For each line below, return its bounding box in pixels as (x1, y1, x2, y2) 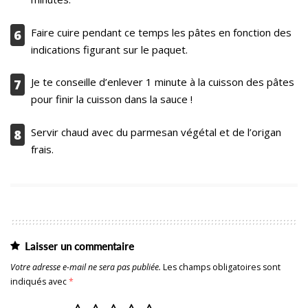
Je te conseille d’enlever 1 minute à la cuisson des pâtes (31, 75, 294, 89)
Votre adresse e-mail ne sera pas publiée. (10, 261, 161, 273)
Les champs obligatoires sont (163, 261, 280, 273)
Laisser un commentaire (25, 239, 134, 253)
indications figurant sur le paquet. (31, 42, 188, 56)
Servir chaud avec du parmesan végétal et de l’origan (31, 124, 281, 139)
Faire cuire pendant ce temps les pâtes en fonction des (31, 25, 291, 39)
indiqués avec (10, 276, 69, 287)
